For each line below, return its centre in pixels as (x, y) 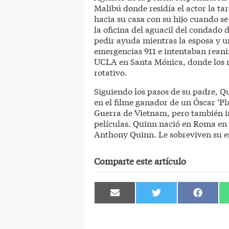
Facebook (212, 211)
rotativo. (111, 72)
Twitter (166, 211)
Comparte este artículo (140, 161)
